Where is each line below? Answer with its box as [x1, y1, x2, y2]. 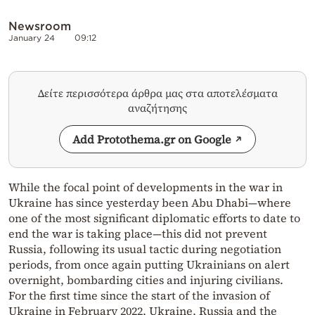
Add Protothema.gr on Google [72, 131, 231, 148]
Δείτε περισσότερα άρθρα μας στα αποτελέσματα [37, 86, 278, 101]
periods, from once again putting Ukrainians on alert [8, 257, 290, 273]
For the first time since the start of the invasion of [8, 288, 270, 304]
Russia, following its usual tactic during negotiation [8, 241, 281, 257]
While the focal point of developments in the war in [8, 179, 283, 195]
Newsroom [8, 20, 71, 33]
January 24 [8, 33, 55, 43]
